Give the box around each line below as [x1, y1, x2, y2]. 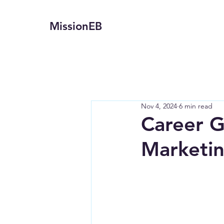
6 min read [179, 101, 212, 110]
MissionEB [49, 19, 102, 33]
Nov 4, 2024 [141, 101, 177, 110]
